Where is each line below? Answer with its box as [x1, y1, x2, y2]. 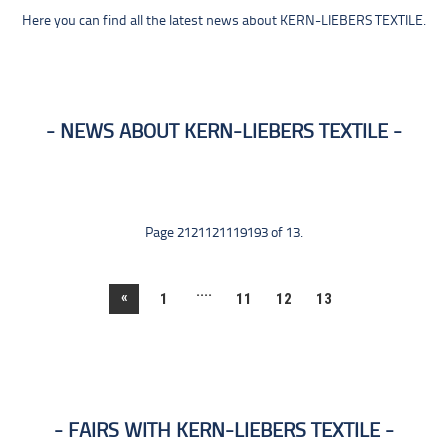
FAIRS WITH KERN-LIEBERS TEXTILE [68, 421, 380, 442]
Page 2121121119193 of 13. [145, 226, 303, 241]
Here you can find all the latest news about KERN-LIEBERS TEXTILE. [22, 14, 426, 29]
